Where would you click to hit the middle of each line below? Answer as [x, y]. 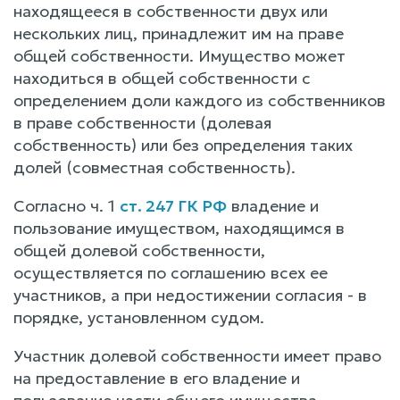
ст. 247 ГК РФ [173, 205]
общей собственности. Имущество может [179, 55]
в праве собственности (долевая [142, 122]
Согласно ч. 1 [67, 205]
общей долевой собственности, [139, 250]
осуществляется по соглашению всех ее [171, 272]
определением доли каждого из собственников [200, 100]
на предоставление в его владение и [157, 378]
